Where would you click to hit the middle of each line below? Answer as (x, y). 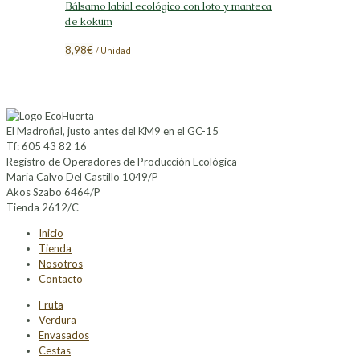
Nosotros (61, 264)
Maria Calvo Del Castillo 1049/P (82, 177)
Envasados (64, 335)
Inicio (51, 233)
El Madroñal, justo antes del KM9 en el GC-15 (112, 131)
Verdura (57, 320)
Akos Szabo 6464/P (53, 192)
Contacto (61, 279)
